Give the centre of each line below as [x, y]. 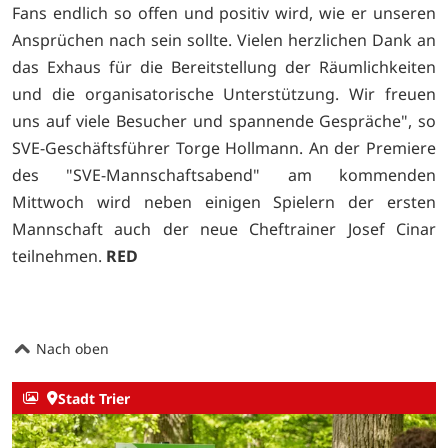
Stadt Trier [93, 398]
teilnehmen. [59, 255]
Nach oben [70, 348]
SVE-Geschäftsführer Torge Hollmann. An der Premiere [224, 147]
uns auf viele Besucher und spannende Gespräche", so [224, 120]
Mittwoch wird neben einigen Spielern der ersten [224, 201]
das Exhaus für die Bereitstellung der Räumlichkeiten [224, 66]
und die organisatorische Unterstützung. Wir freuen [224, 93]
